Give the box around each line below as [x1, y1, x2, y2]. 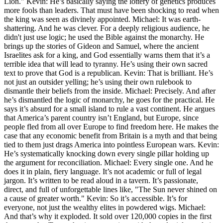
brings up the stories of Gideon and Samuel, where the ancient [4, 41, 199, 50]
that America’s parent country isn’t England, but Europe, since [4, 113, 199, 122]
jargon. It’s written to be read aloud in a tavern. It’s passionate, [4, 176, 198, 185]
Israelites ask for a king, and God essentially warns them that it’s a [4, 50, 210, 59]
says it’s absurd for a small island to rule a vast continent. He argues [4, 104, 215, 113]
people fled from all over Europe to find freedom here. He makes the [4, 122, 219, 131]
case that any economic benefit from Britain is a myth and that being [4, 131, 217, 140]
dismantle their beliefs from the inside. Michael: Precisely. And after [4, 86, 216, 95]
